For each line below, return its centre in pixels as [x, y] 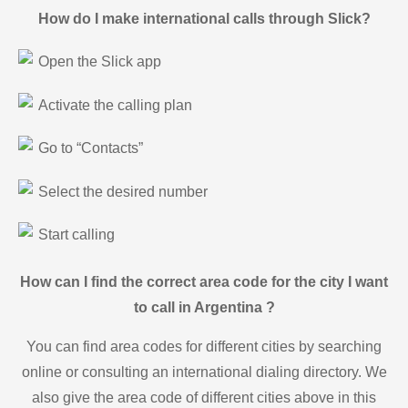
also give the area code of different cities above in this [204, 397]
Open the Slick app [100, 62]
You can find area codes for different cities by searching [204, 346]
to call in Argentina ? [204, 308]
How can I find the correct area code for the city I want [204, 282]
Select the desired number [123, 191]
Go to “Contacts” [91, 148]
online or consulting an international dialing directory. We [204, 372]
